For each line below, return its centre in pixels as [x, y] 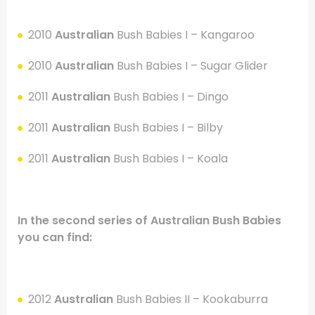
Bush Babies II [154, 299]
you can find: [55, 237]
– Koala [207, 158]
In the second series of [84, 220]
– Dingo [208, 96]
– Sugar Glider [229, 65]
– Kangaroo [223, 34]
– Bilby [205, 127]
